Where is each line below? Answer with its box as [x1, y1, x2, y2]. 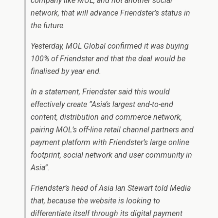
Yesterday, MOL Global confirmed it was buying [31, 41, 189, 51]
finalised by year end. [31, 67, 101, 76]
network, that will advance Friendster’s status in [31, 8, 190, 18]
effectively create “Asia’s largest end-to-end [31, 100, 173, 109]
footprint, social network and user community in [31, 150, 192, 160]
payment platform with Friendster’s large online [31, 138, 189, 147]
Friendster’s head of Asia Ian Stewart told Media [31, 183, 191, 193]
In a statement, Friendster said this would [31, 87, 170, 96]
